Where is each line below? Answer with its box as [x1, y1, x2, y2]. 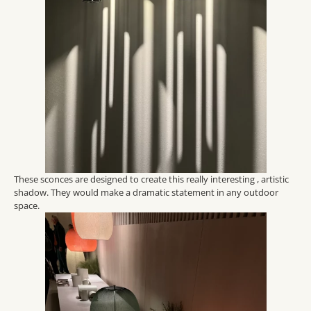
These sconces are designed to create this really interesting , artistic [14, 173, 289, 186]
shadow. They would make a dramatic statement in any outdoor [14, 186, 278, 199]
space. [14, 199, 42, 212]
